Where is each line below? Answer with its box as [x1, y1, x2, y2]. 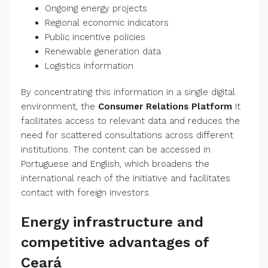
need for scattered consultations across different [21, 130, 233, 141]
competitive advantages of [21, 234, 209, 251]
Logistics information [45, 60, 133, 72]
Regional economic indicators [45, 17, 169, 29]
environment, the [21, 101, 98, 112]
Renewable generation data [45, 46, 161, 57]
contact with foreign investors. [21, 187, 151, 199]
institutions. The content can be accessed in [21, 144, 211, 156]
